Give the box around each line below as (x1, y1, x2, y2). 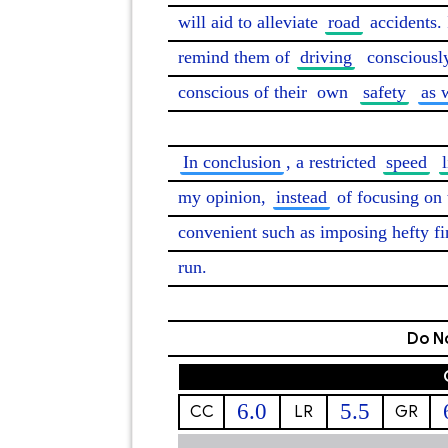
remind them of (178, 47, 295, 67)
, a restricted (286, 152, 381, 172)
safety (363, 82, 406, 102)
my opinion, (178, 187, 271, 207)
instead (276, 187, 327, 207)
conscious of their (178, 82, 312, 102)
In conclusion (183, 152, 281, 172)
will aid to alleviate (178, 12, 323, 32)
